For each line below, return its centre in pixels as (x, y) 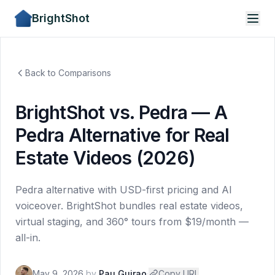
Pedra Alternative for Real (122, 135)
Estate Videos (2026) (105, 158)
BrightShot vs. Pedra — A (121, 112)
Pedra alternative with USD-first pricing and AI (124, 190)
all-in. (28, 238)
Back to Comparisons (68, 73)
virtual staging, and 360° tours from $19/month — (132, 222)
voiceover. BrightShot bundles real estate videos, (129, 206)
